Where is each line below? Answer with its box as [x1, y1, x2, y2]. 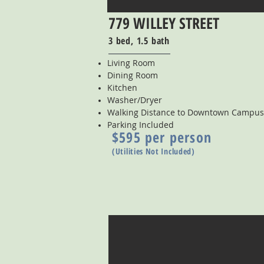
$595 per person [112, 127, 212, 147]
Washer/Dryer [107, 94, 162, 105]
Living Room [107, 57, 155, 68]
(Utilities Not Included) [112, 146, 195, 157]
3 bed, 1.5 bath [108, 34, 170, 47]
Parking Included [107, 119, 174, 130]
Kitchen [107, 82, 137, 93]
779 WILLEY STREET [108, 12, 219, 34]
